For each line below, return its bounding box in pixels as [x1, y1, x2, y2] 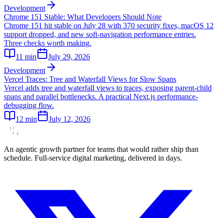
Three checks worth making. [4, 38, 91, 47]
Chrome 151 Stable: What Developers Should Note [4, 12, 162, 21]
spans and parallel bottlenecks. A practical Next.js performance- [4, 92, 198, 101]
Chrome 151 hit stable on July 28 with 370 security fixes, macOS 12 [4, 21, 214, 30]
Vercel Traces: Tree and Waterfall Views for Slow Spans [4, 74, 176, 83]
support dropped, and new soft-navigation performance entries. [4, 30, 196, 38]
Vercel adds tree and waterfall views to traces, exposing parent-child [4, 83, 212, 92]
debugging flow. [4, 101, 54, 109]
